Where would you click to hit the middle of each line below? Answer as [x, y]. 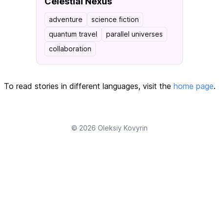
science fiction [115, 19]
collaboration [70, 49]
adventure [66, 19]
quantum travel [73, 34]
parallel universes [134, 34]
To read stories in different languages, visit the [88, 86]
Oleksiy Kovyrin [123, 128]
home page [193, 86]
